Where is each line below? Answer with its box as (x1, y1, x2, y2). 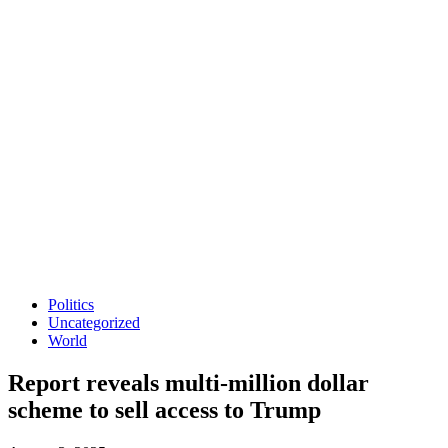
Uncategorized (48, 314, 140, 331)
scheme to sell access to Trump (8, 396, 321, 423)
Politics (48, 296, 94, 313)
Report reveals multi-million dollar (8, 369, 369, 396)
